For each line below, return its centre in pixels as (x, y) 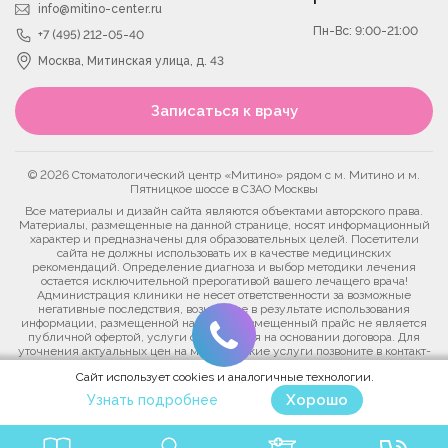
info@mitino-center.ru (100, 9)
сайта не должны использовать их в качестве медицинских (224, 253)
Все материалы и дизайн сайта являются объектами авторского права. (224, 211)
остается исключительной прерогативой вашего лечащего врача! (224, 281)
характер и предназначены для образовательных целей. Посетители (224, 239)
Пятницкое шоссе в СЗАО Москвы (224, 189)
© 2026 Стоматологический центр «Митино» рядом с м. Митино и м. (224, 175)
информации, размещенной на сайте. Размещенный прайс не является (224, 323)
